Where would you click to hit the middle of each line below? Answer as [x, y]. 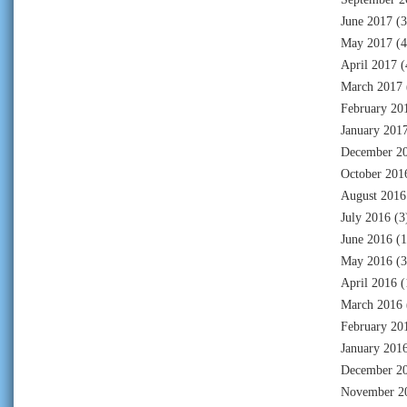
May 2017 [367, 43]
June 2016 [367, 239]
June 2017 [367, 21]
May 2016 [367, 261]
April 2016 [369, 283]
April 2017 [369, 65]
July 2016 [366, 217]
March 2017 [372, 86]
